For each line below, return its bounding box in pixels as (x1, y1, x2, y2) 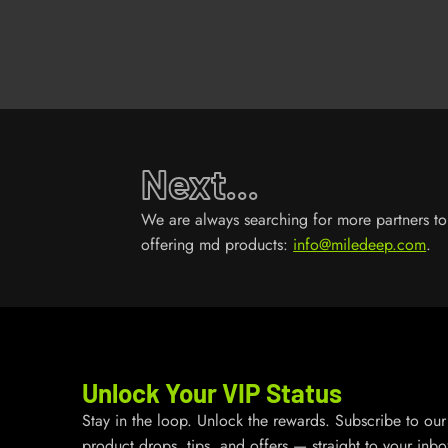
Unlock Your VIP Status (82, 377, 343, 408)
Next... (141, 159, 260, 207)
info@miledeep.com (293, 233, 427, 256)
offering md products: (141, 233, 294, 256)
